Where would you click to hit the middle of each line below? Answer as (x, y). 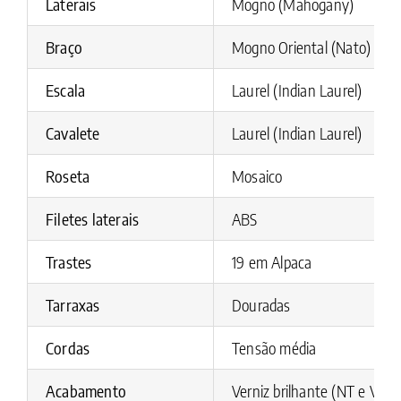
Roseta (68, 176)
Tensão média (274, 348)
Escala (66, 90)
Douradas (261, 305)
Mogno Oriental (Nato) (302, 47)
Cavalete (73, 133)
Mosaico (257, 176)
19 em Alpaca (272, 262)
